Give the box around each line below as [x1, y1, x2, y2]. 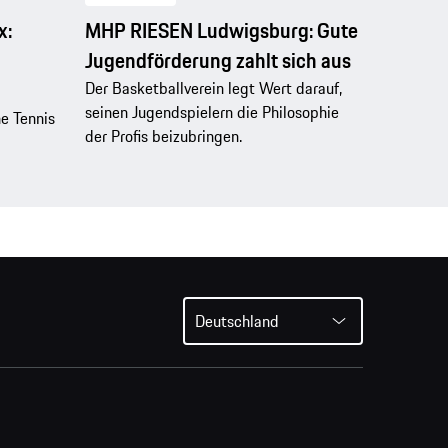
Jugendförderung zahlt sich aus [84, 44, 351, 76]
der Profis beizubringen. [84, 123, 242, 148]
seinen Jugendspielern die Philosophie [84, 99, 339, 124]
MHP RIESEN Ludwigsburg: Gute [84, 14, 358, 46]
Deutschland [195, 309, 279, 334]
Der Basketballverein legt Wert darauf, [84, 75, 342, 100]
